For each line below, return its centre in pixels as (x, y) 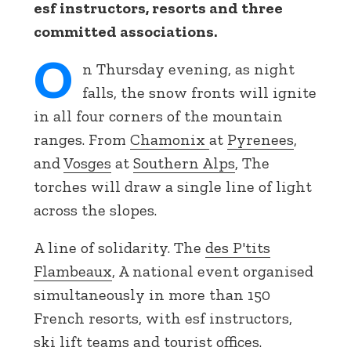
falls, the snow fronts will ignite (199, 92)
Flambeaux (73, 271)
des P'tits (238, 248)
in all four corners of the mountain (158, 116)
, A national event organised (213, 271)
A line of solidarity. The (119, 248)
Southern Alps (184, 163)
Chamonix (170, 139)
